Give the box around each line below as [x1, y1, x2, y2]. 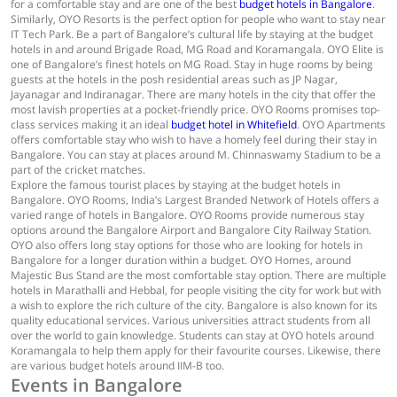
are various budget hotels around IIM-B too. [11, 358, 224, 373]
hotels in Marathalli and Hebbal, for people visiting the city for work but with [11, 283, 381, 298]
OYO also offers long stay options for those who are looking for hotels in [11, 237, 362, 253]
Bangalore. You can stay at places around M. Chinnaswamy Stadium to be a [11, 147, 381, 162]
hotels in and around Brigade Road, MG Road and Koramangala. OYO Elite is [11, 42, 384, 57]
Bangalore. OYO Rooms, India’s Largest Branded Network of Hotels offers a [11, 192, 379, 207]
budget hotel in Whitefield [171, 117, 297, 132]
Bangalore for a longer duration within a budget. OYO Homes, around [11, 253, 351, 268]
